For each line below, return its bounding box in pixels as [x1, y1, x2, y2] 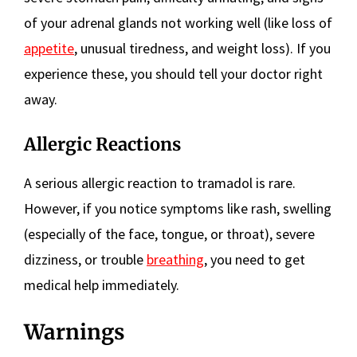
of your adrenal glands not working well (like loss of [24, 14, 332, 33]
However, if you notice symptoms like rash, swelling [24, 199, 331, 218]
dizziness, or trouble [24, 250, 147, 269]
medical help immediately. [24, 276, 179, 295]
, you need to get [204, 250, 305, 269]
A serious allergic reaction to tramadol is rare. [24, 174, 296, 193]
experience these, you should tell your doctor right [24, 65, 323, 84]
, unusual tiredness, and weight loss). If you [74, 39, 331, 58]
